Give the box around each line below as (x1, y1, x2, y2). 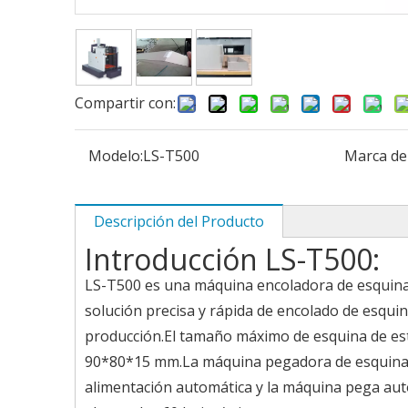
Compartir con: (75, 93, 176, 113)
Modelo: (88, 146, 143, 166)
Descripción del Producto (94, 211, 264, 231)
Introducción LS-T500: (85, 240, 380, 279)
